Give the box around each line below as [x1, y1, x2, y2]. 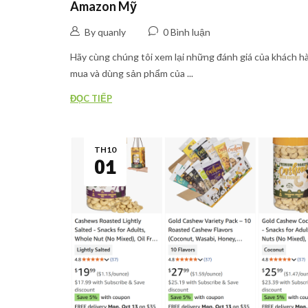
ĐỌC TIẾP [70, 93, 112, 104]
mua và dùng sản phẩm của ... [70, 67, 193, 80]
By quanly [85, 26, 126, 38]
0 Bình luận [163, 26, 210, 38]
